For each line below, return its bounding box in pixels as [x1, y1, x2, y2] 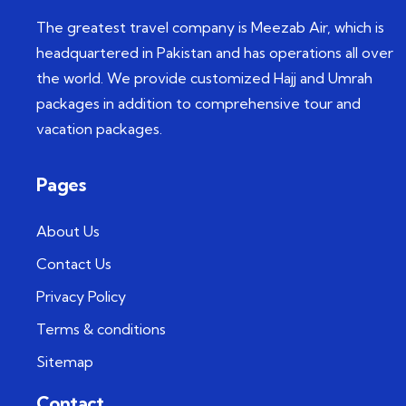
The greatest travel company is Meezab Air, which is [36, 18, 384, 37]
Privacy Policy [36, 287, 126, 306]
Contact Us [36, 255, 111, 274]
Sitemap [36, 353, 93, 372]
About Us [36, 222, 100, 241]
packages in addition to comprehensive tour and [36, 94, 361, 113]
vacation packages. [36, 120, 162, 139]
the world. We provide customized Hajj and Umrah [36, 69, 372, 88]
